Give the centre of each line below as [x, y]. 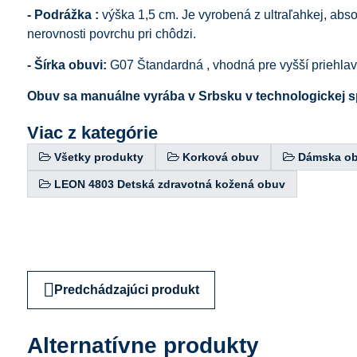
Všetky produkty [98, 157]
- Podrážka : [63, 14]
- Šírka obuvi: [67, 65]
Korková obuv [220, 157]
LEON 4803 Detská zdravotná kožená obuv [169, 184]
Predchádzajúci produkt [126, 289]
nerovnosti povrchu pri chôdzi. [111, 33]
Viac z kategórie [92, 132]
